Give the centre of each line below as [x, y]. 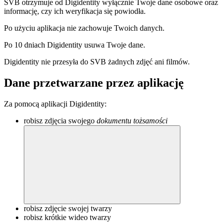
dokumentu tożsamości [132, 120]
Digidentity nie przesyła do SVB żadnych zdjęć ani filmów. [97, 61]
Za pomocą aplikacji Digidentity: [55, 104]
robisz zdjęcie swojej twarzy [68, 208]
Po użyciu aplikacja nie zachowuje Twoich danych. [84, 28]
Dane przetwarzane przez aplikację [94, 83]
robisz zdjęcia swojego [60, 120]
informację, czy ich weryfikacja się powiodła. [75, 11]
